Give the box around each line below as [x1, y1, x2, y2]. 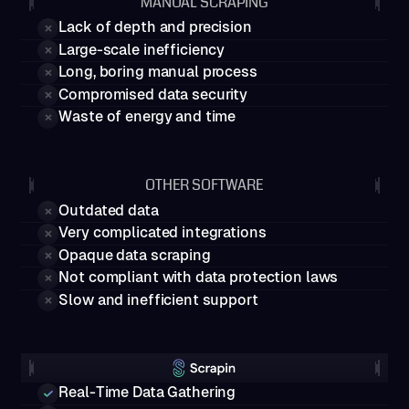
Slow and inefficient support [58, 290, 258, 309]
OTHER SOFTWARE [144, 174, 265, 196]
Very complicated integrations [58, 224, 267, 242]
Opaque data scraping [58, 246, 211, 264]
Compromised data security [58, 85, 248, 103]
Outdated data [58, 201, 159, 219]
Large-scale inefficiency [58, 40, 225, 58]
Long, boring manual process [58, 63, 257, 81]
